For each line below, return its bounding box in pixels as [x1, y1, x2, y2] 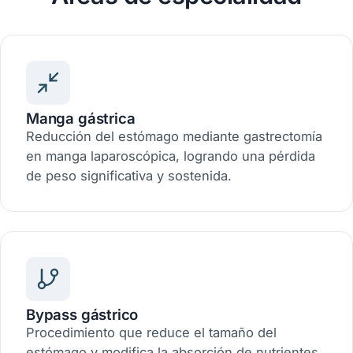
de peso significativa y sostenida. [26, 168, 232, 184]
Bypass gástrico [26, 306, 139, 323]
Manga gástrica [26, 110, 136, 127]
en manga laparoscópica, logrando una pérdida [26, 148, 315, 164]
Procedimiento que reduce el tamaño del [26, 325, 277, 340]
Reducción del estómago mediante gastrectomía [26, 128, 322, 144]
